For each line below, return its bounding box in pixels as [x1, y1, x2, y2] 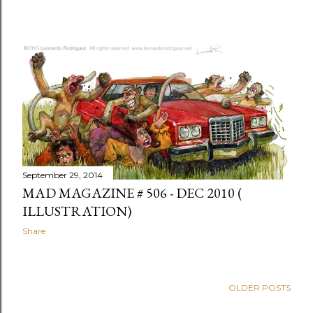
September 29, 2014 [22, 169, 103, 180]
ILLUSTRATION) [22, 201, 131, 220]
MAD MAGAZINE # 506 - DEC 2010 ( [22, 183, 242, 202]
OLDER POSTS [228, 282, 291, 293]
